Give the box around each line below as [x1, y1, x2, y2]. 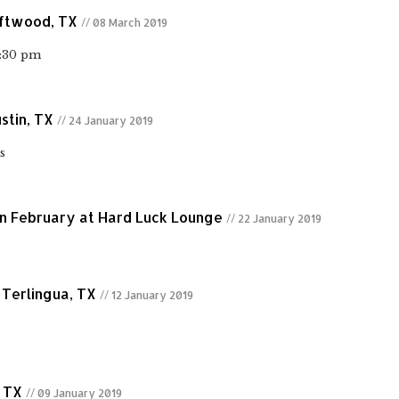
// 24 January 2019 [57, 114, 153, 128]
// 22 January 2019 [226, 212, 322, 226]
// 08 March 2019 [81, 16, 167, 30]
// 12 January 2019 [100, 289, 193, 303]
